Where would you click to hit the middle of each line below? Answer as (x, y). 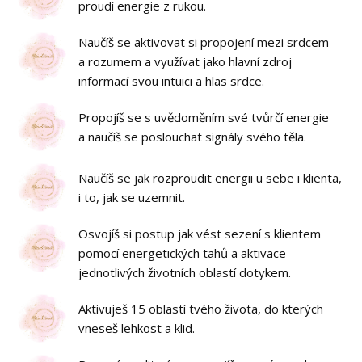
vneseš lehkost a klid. (137, 328)
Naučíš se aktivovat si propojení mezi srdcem (204, 42)
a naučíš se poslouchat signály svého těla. (193, 136)
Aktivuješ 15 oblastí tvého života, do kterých (201, 308)
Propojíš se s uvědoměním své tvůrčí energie (204, 117)
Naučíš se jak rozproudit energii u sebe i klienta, (210, 177)
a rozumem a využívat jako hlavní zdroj (185, 61)
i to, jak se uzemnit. (132, 197)
